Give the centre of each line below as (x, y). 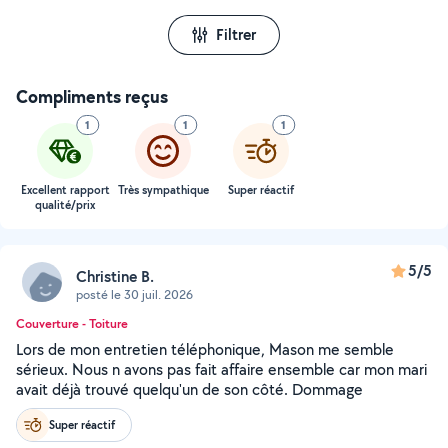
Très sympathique (163, 190)
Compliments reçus (92, 96)
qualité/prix (65, 205)
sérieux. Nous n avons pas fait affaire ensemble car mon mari (221, 369)
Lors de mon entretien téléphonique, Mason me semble (205, 349)
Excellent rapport (65, 190)
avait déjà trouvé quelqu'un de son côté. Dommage (189, 389)
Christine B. (115, 276)
